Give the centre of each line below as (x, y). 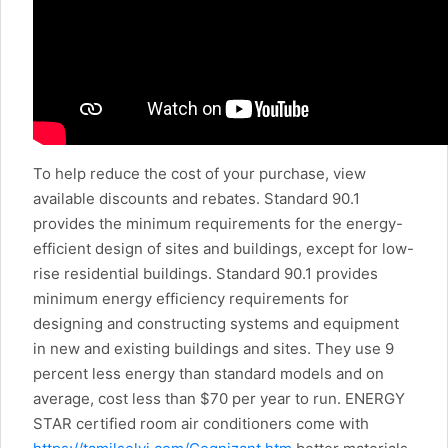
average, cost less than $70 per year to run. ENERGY (219, 399)
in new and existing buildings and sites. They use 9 (213, 349)
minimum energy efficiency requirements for (191, 299)
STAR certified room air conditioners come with (201, 424)
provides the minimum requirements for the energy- (218, 224)
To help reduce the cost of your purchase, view (199, 174)
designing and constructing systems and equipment (216, 324)
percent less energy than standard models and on (208, 374)
